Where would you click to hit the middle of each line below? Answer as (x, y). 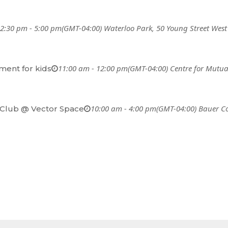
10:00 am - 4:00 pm (124, 108)
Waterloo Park (128, 28)
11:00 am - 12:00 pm (93, 68)
